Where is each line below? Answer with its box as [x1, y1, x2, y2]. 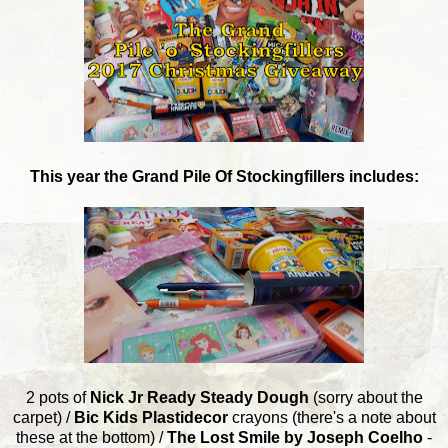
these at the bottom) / [16, 428, 167, 446]
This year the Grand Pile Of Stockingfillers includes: [29, 167, 419, 185]
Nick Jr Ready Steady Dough [89, 388, 309, 406]
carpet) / [12, 408, 74, 426]
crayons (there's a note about [227, 408, 436, 426]
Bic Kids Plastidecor [73, 408, 228, 426]
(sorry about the [308, 388, 423, 406]
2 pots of [25, 388, 90, 406]
